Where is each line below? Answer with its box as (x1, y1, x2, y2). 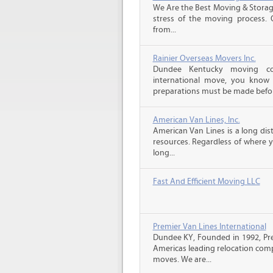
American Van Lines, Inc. (152, 115, 240, 125)
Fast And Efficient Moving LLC (152, 177, 260, 186)
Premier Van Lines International (152, 222, 266, 232)
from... (152, 25, 176, 35)
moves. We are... (152, 255, 211, 264)
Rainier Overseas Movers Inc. (152, 54, 256, 63)
